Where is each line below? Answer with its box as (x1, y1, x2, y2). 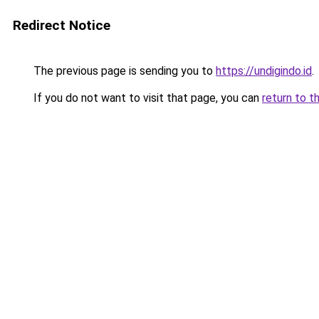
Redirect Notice (13, 17, 110, 33)
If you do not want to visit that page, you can (31, 91, 262, 105)
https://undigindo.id (216, 64, 312, 78)
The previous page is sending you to (31, 64, 216, 78)
